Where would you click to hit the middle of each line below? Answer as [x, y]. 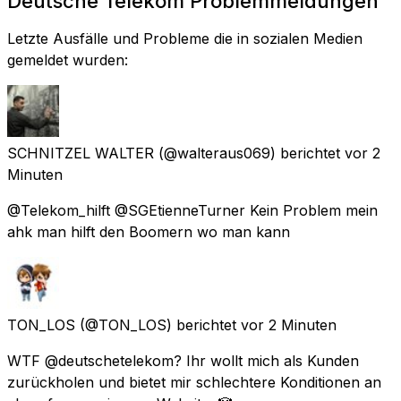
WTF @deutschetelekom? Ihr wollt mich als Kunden [183, 360]
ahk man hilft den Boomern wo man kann [149, 231]
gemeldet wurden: [68, 60]
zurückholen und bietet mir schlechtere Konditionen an [194, 382]
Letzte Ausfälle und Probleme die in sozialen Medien [185, 38]
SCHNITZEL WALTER [81, 153]
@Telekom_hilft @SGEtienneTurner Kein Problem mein [192, 210]
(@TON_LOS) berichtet [158, 324]
